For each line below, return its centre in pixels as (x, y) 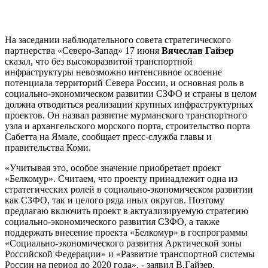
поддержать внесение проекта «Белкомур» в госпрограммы (126, 233)
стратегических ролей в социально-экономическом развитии (129, 190)
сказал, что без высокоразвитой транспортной (99, 62)
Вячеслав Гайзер (198, 51)
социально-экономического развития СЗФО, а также (112, 222)
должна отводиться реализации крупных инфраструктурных (129, 105)
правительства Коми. (48, 148)
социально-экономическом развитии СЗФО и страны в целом (131, 94)
